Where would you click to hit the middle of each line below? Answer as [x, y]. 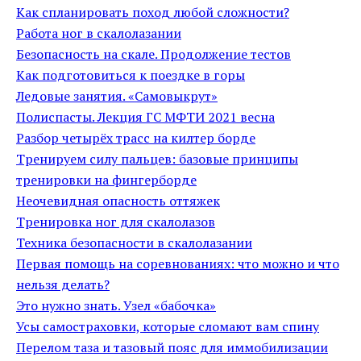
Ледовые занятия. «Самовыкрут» [117, 96]
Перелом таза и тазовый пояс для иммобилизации [172, 347]
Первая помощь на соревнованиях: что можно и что [178, 263]
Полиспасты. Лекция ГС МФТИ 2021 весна [145, 117]
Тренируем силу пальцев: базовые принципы [157, 159]
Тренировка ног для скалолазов [116, 222]
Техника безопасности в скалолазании [134, 243]
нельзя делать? [63, 284]
